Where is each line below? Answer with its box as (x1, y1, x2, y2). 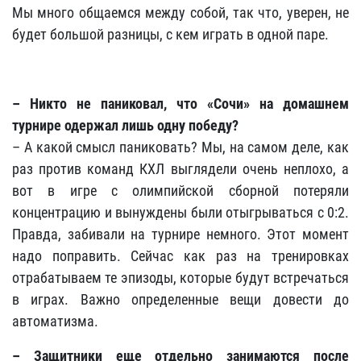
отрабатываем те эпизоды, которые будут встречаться (12, 269, 349, 287)
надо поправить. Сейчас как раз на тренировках (12, 247, 349, 265)
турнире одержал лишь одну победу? (12, 117, 239, 135)
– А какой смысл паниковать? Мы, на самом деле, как (12, 139, 349, 156)
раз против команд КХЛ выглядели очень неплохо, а (12, 160, 349, 178)
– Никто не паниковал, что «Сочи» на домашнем (12, 95, 349, 113)
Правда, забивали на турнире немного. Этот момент (12, 226, 349, 243)
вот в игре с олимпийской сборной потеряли (12, 182, 349, 200)
